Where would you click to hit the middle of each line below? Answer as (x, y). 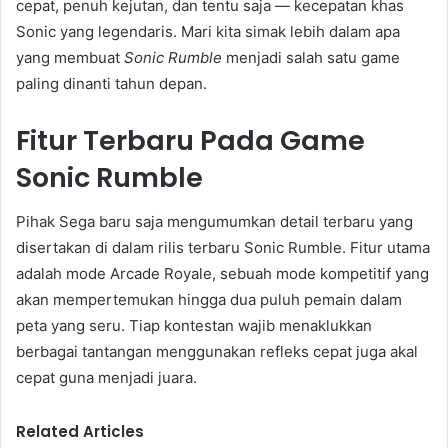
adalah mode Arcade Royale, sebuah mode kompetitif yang (222, 274)
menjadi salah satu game (311, 57)
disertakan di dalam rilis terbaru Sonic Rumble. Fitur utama (223, 248)
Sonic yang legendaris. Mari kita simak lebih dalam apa (208, 31)
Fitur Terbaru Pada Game (190, 140)
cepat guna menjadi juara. (106, 378)
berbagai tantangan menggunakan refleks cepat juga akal (217, 352)
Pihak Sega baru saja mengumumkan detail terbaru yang (214, 222)
